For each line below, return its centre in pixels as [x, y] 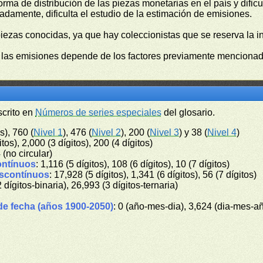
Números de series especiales [99, 112]
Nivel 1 [48, 132]
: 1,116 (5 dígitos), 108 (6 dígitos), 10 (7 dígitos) [133, 164]
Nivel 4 [222, 132]
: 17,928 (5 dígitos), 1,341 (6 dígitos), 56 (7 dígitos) [153, 175]
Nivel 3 [165, 132]
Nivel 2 [107, 132]
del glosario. [188, 112]
